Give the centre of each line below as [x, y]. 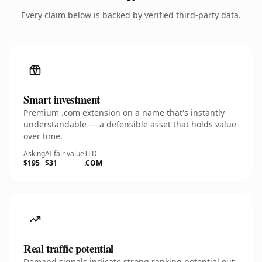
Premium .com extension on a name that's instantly [124, 113]
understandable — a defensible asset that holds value [130, 124]
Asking [34, 154]
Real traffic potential [68, 248]
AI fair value [65, 154]
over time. [43, 136]
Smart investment [62, 99]
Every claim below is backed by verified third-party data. [131, 15]
